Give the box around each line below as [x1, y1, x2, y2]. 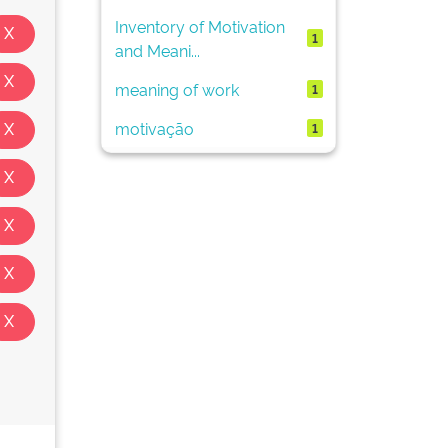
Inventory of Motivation [114, 14, 285, 37]
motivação [114, 116, 194, 139]
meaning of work [114, 77, 239, 100]
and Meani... [114, 38, 200, 61]
